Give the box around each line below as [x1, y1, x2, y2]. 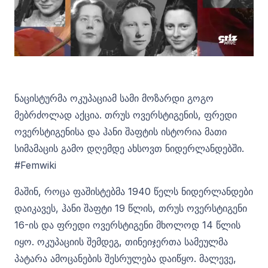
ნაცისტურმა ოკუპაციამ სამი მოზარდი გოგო [14, 92, 214, 104]
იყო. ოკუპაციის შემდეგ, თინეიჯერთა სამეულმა [14, 236, 228, 248]
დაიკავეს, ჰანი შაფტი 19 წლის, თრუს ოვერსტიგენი [14, 202, 247, 214]
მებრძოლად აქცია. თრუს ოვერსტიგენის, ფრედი [14, 109, 237, 121]
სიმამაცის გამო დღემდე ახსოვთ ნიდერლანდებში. [14, 142, 244, 154]
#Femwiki [14, 159, 56, 171]
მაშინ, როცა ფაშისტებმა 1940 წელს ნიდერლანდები [14, 185, 253, 197]
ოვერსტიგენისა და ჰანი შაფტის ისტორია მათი [14, 126, 227, 138]
